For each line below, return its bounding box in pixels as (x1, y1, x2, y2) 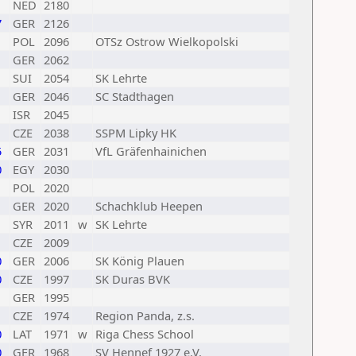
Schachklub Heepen (95, 198, 203, 214)
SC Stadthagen (95, 88, 174, 104)
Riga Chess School (95, 326, 194, 342)
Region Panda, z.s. (95, 308, 195, 323)
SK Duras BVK (95, 271, 170, 287)
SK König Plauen (95, 253, 184, 269)
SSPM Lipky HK (95, 125, 176, 141)
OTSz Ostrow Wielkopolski (95, 33, 238, 49)
